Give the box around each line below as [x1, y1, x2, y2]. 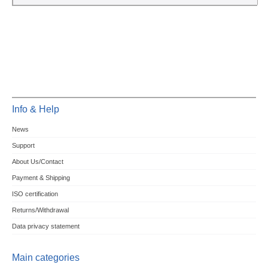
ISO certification [11, 190, 58, 198]
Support [11, 142, 35, 150]
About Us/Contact [11, 158, 63, 166]
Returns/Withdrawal [11, 206, 69, 214]
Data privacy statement [11, 223, 80, 230]
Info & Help [11, 104, 59, 115]
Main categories [11, 252, 80, 263]
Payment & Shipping [11, 174, 70, 182]
